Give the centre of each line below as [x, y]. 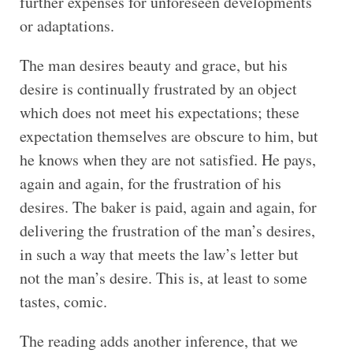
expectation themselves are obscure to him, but [169, 136]
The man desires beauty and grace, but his [153, 65]
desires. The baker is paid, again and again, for [168, 206]
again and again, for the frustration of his [150, 183]
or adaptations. [67, 25]
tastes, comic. [63, 301]
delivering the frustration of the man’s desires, [167, 230]
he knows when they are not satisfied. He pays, [167, 159]
